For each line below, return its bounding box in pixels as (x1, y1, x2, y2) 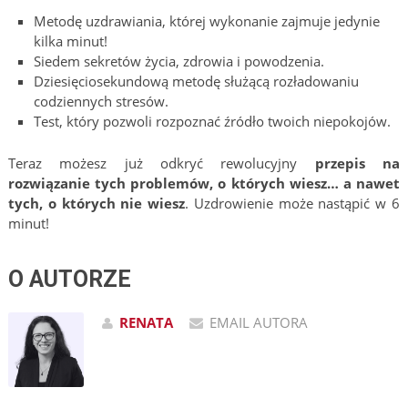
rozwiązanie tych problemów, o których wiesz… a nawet (7, 173, 401, 192)
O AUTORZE (7, 265, 131, 292)
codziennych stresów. (34, 92, 169, 111)
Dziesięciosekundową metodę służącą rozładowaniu (34, 72, 360, 91)
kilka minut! (34, 32, 108, 51)
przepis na (314, 153, 401, 172)
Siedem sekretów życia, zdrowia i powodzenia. (34, 52, 325, 71)
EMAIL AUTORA (209, 312, 308, 331)
